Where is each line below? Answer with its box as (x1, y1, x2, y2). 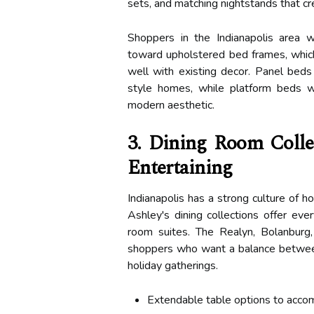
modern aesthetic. (128, 97, 214, 114)
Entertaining (128, 153, 233, 184)
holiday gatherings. (128, 258, 218, 274)
